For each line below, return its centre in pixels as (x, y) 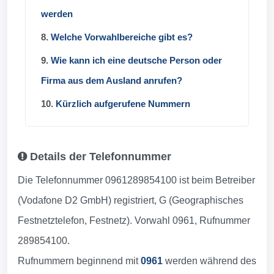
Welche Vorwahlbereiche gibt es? (122, 37)
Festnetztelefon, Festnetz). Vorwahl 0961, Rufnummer (134, 220)
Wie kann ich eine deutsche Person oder (136, 60)
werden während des (209, 261)
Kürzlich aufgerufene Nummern (123, 104)
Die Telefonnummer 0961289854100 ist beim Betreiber (136, 180)
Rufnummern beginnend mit (79, 261)
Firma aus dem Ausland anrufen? (112, 80)
